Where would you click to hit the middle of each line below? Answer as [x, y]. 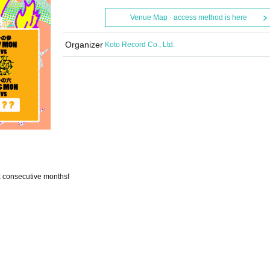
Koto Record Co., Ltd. [140, 45]
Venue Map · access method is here [188, 17]
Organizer [84, 45]
